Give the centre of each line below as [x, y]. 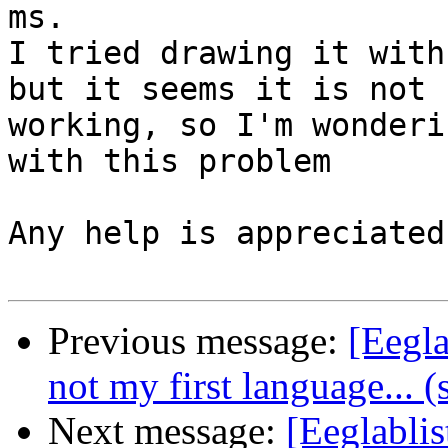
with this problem [169, 161]
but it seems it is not [217, 89]
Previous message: [198, 341]
